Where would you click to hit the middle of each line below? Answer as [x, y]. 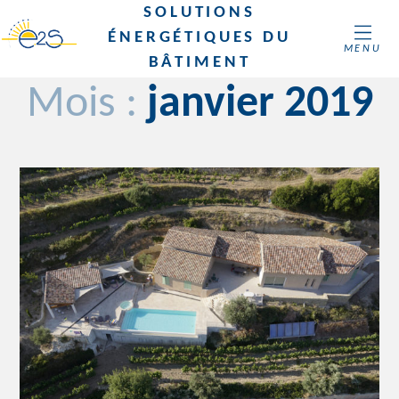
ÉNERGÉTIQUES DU [199, 38]
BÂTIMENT [199, 63]
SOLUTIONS [199, 13]
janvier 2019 [260, 104]
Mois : [86, 104]
